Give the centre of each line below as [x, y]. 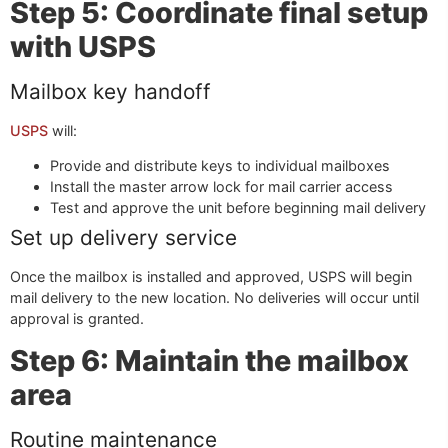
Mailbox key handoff [110, 91]
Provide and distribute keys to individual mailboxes [220, 166]
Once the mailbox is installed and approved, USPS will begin [211, 277]
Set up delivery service [123, 238]
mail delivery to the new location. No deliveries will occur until [214, 298]
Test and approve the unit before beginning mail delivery [238, 208]
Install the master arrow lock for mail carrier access [221, 187]
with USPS [83, 46]
